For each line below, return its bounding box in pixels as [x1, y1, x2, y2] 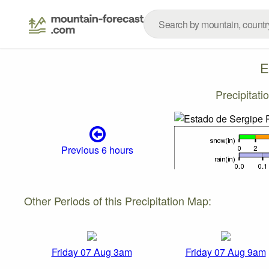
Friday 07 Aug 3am [51, 245, 132, 259]
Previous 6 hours [61, 143, 134, 157]
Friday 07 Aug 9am [185, 245, 266, 259]
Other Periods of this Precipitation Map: [24, 192, 211, 208]
